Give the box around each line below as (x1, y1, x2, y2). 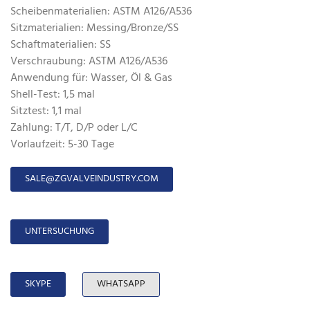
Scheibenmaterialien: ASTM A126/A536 (10, 2, 192, 21)
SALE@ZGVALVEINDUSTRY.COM (25, 170, 158, 187)
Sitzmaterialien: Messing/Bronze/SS (10, 19, 179, 37)
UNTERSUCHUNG (25, 223, 94, 239)
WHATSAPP (97, 275, 145, 292)
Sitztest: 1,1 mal (10, 102, 82, 120)
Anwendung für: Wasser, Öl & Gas (10, 69, 172, 87)
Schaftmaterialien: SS (10, 35, 111, 54)
